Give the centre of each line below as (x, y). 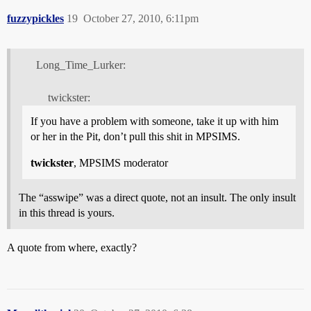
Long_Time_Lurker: (81, 65)
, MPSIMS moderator (121, 162)
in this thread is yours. (67, 212)
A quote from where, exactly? (72, 247)
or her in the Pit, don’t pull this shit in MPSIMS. (135, 136)
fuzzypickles (35, 18)
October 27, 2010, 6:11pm (141, 18)
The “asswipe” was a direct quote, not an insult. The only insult (157, 197)
